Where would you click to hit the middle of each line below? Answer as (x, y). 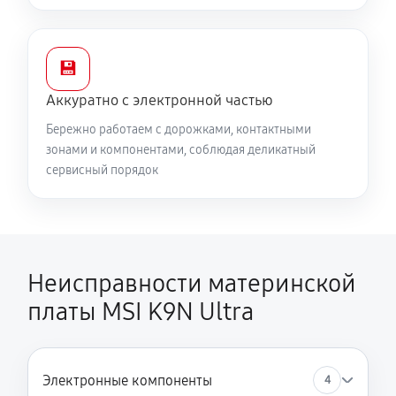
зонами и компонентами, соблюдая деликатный (181, 150)
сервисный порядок (102, 170)
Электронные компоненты (127, 380)
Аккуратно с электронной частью (160, 100)
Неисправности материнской (192, 284)
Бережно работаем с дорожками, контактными (179, 129)
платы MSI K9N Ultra (141, 312)
